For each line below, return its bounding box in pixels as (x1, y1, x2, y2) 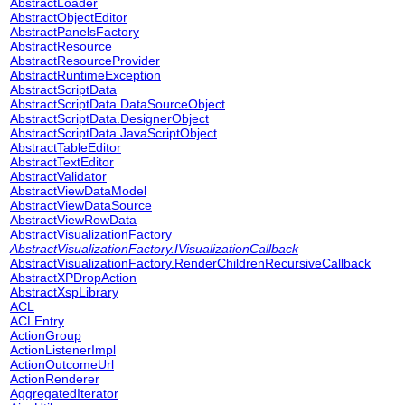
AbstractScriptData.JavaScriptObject (10, 126, 217, 140)
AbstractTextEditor (10, 155, 114, 169)
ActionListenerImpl (10, 343, 116, 357)
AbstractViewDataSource (10, 198, 152, 212)
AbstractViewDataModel (10, 184, 146, 198)
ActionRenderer (10, 372, 99, 386)
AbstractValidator (10, 169, 107, 184)
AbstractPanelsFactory (10, 24, 139, 39)
